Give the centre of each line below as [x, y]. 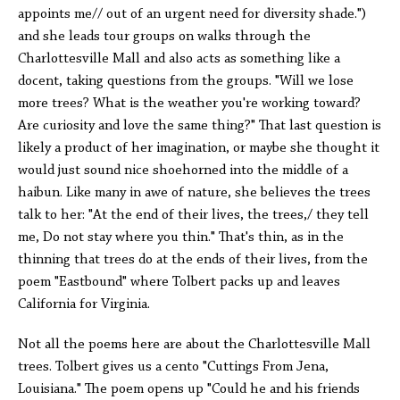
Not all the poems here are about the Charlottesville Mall [194, 345]
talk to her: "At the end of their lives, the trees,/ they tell [193, 215]
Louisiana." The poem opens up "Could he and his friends [189, 389]
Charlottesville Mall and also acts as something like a [179, 59]
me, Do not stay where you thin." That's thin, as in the [181, 237]
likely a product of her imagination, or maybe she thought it [199, 148]
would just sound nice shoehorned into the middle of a [183, 171]
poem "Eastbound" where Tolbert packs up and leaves [179, 282]
